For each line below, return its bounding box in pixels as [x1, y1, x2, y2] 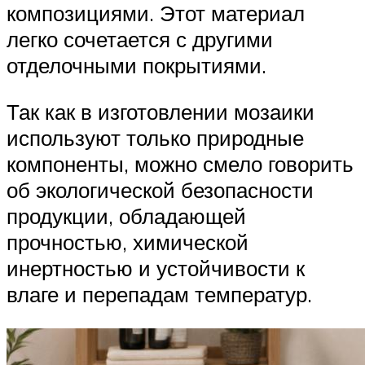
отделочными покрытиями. [7, 51, 266, 78]
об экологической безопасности [7, 177, 314, 204]
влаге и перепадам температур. [7, 281, 312, 308]
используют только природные [7, 125, 304, 152]
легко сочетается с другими [7, 25, 273, 52]
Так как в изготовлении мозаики [7, 99, 314, 125]
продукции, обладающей [7, 203, 246, 230]
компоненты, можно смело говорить [7, 151, 354, 178]
